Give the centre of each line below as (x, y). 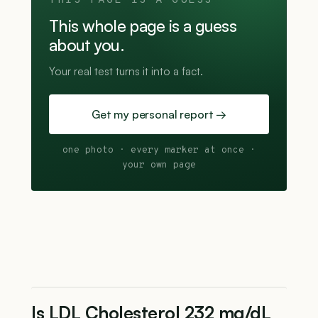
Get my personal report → (159, 114)
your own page (159, 165)
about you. (87, 45)
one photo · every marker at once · (159, 150)
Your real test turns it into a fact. (126, 71)
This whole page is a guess (143, 26)
